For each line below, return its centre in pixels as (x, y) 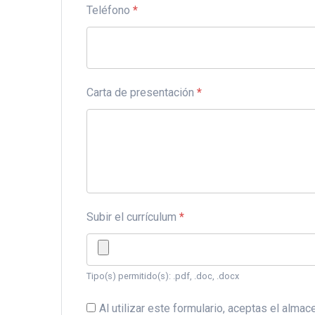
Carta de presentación (142, 92)
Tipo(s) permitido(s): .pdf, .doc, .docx (163, 276)
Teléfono (110, 10)
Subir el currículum (133, 217)
